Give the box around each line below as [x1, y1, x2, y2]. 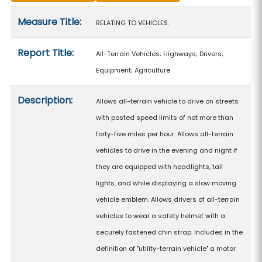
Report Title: [18, 46, 74, 60]
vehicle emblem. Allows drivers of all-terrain [96, 195, 240, 204]
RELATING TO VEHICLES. [96, 18, 170, 27]
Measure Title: [18, 15, 82, 29]
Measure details [10, 7, 83, 20]
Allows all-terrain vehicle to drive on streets [96, 96, 239, 106]
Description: [18, 94, 73, 107]
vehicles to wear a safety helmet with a [96, 211, 226, 220]
